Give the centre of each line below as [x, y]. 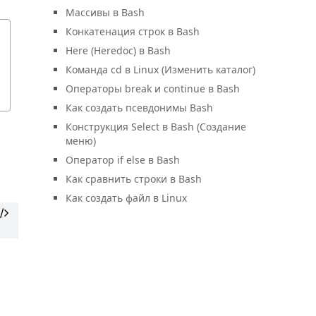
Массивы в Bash [105, 12]
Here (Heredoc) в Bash [118, 50]
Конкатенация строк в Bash [133, 31]
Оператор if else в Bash [123, 160]
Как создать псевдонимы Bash [139, 108]
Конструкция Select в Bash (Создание [156, 127]
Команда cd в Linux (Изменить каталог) [160, 69]
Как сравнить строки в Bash [134, 179]
